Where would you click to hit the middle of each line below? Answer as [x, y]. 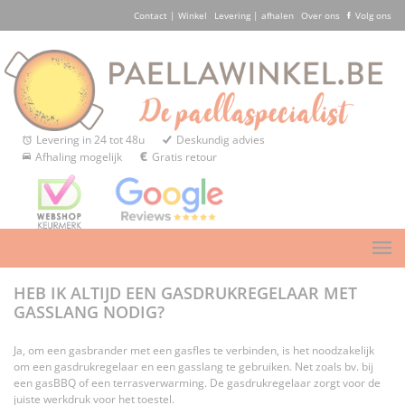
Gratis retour [184, 157]
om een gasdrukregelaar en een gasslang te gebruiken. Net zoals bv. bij [193, 367]
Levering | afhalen [254, 15]
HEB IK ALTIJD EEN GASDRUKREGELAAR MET [185, 293]
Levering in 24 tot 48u [90, 140]
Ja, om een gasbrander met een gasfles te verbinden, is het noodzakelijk [194, 351]
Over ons [320, 15]
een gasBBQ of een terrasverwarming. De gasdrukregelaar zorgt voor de [197, 383]
